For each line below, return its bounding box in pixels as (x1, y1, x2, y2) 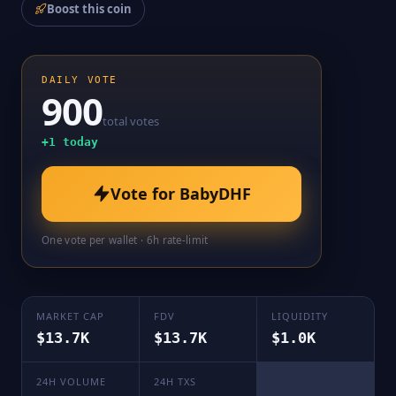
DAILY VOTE (42, 73, 118, 86)
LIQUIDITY (271, 308, 328, 323)
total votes (103, 112, 159, 129)
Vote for (110, 182, 179, 204)
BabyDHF (179, 182, 251, 204)
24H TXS (154, 374, 196, 388)
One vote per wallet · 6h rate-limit (42, 232, 209, 247)
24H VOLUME (36, 374, 106, 388)
